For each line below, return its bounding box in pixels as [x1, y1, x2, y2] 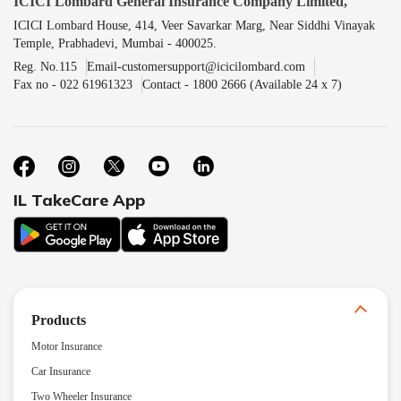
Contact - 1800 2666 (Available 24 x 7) [142, 77, 342, 91]
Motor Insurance [31, 339, 102, 353]
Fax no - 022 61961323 [13, 77, 132, 91]
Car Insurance [31, 364, 90, 378]
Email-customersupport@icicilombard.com [87, 59, 305, 73]
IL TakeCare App [13, 189, 145, 210]
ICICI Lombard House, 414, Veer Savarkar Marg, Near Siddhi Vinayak [13, 18, 375, 32]
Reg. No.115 [13, 59, 77, 73]
